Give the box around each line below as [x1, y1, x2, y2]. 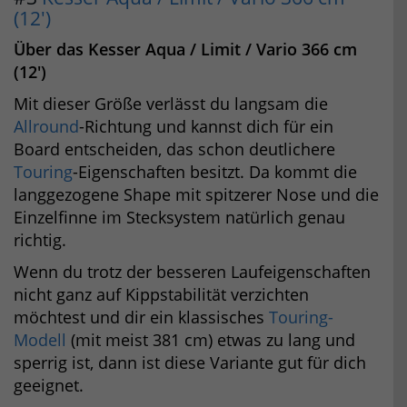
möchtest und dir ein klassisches [14, 305, 269, 328]
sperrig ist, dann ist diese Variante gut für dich [14, 351, 366, 373]
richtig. [14, 228, 66, 251]
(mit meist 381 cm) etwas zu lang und [66, 328, 355, 351]
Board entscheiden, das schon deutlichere [14, 137, 335, 160]
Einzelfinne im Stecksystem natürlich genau [14, 205, 345, 228]
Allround [14, 114, 79, 137]
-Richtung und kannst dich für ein [79, 114, 333, 137]
